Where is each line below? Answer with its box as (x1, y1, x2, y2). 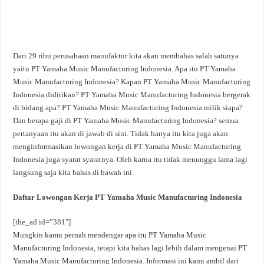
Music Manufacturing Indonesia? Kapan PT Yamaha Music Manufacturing (13, 77, 251, 86)
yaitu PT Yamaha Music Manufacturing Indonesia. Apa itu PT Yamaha (13, 64, 236, 73)
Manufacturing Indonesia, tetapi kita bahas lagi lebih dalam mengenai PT (13, 243, 247, 252)
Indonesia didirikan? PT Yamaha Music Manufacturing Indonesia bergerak (13, 90, 251, 99)
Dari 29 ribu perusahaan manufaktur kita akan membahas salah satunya (13, 51, 239, 60)
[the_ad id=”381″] (13, 217, 71, 226)
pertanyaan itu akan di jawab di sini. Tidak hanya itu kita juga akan (13, 129, 229, 138)
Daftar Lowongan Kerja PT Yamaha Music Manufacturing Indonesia (13, 193, 243, 202)
